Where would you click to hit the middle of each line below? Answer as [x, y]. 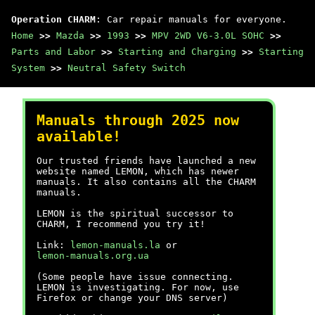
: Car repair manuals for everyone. [191, 19]
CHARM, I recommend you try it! [121, 224]
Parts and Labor [53, 52]
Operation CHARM [53, 19]
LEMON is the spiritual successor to [135, 213]
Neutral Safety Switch [127, 68]
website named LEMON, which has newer [138, 171]
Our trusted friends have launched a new [146, 161]
